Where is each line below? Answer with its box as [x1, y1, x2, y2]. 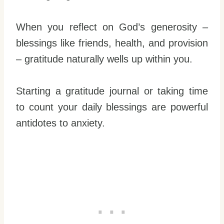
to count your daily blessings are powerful [16, 101, 208, 113]
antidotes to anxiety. [16, 117, 105, 129]
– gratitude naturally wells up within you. [16, 53, 192, 65]
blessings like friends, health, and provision [16, 37, 208, 49]
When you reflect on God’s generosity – [16, 21, 208, 33]
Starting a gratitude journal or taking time [16, 85, 208, 97]
